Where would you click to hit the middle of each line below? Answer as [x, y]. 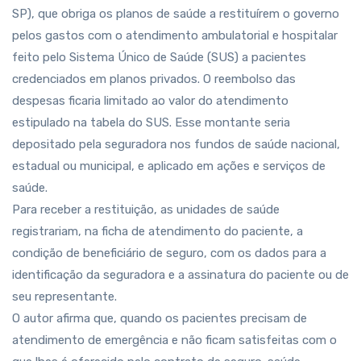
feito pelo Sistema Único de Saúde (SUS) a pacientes [159, 57]
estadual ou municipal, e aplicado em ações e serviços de [169, 166]
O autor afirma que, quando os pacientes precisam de [160, 318]
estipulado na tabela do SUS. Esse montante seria [151, 122]
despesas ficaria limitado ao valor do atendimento [150, 101]
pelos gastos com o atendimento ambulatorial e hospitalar [175, 35]
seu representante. [64, 297]
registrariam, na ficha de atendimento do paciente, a [158, 231]
